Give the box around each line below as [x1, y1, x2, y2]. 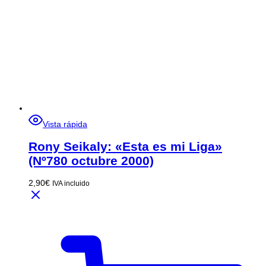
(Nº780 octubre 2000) [28, 153, 154, 167]
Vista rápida [43, 119, 87, 129]
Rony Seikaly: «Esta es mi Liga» [28, 139, 222, 153]
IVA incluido [52, 179, 90, 188]
